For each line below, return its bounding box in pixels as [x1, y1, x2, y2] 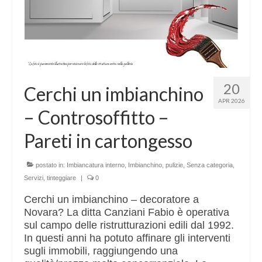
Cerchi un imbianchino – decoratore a [24, 194, 199, 206]
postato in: [34, 161, 67, 169]
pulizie [166, 161, 183, 169]
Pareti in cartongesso [24, 129, 192, 153]
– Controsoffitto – [24, 106, 169, 129]
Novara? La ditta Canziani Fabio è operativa [24, 206, 229, 219]
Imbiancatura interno [67, 161, 125, 169]
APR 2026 [218, 97, 245, 105]
